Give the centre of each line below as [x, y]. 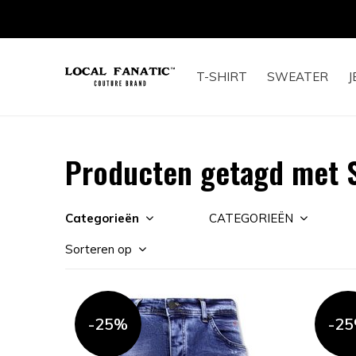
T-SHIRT [222, 77]
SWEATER [298, 77]
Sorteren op [99, 249]
